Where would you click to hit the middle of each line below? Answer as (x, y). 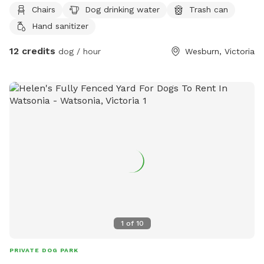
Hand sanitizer (60, 26)
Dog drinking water (122, 9)
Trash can (209, 9)
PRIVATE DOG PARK (44, 250)
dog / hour (78, 52)
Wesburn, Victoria (220, 52)
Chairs (44, 9)
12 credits (32, 51)
